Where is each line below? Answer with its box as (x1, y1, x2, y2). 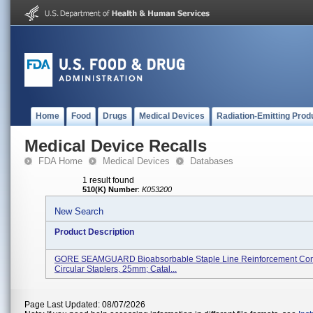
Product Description (54, 227, 134, 237)
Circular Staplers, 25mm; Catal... (54, 264, 177, 274)
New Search (54, 206, 103, 217)
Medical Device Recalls (24, 136, 207, 155)
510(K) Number (82, 185, 138, 194)
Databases (190, 156, 233, 166)
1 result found (82, 175, 134, 185)
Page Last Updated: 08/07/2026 (24, 300, 145, 310)
